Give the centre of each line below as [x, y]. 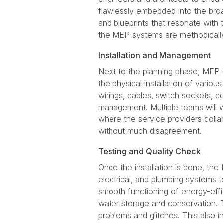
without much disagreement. [150, 131]
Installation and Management [154, 55]
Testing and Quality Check [149, 151]
